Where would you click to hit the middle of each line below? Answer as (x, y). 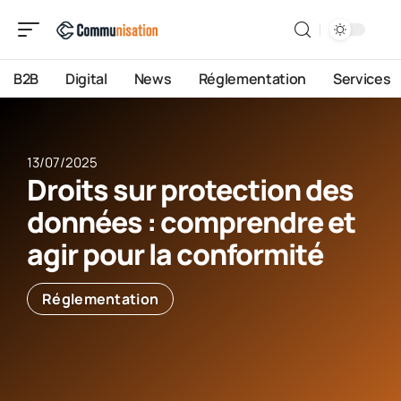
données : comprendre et (191, 222)
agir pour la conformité (175, 254)
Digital (86, 79)
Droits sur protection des (190, 190)
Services (362, 79)
